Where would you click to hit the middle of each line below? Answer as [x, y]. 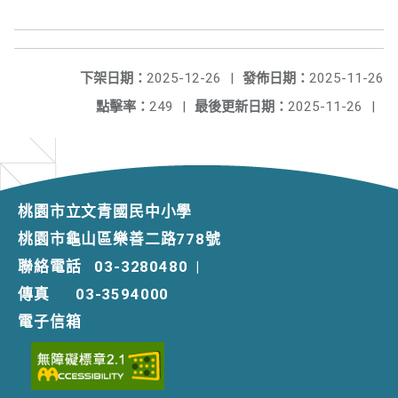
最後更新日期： [241, 107]
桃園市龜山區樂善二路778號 [119, 239]
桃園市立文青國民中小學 [105, 211]
